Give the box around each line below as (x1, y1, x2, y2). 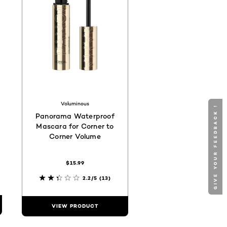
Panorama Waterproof (35, 111, 115, 120)
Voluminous (60, 100, 90, 106)
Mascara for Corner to (36, 121, 114, 130)
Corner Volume (49, 131, 101, 140)
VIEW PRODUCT (52, 202, 98, 209)
